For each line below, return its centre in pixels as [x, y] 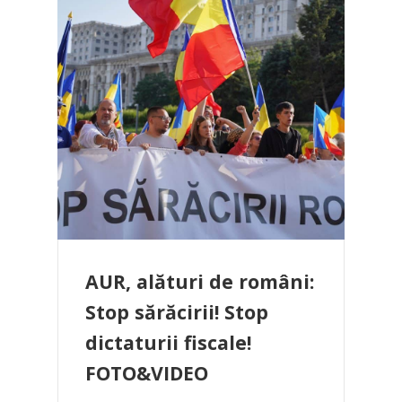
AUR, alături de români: [200, 281]
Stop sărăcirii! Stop [177, 312]
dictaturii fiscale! [168, 342]
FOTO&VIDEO [147, 373]
